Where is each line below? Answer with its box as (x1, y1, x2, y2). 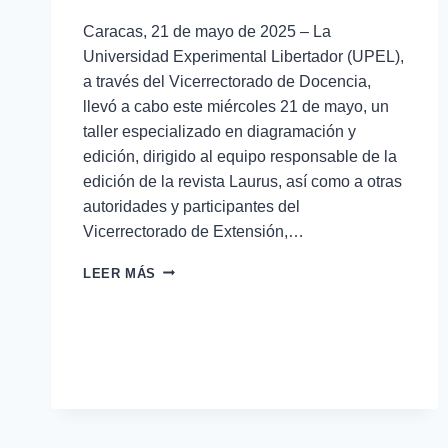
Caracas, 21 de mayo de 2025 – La (83, 22, 331, 40)
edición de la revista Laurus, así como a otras (83, 172, 402, 190)
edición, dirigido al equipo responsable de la (83, 147, 397, 165)
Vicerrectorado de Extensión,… (83, 222, 304, 240)
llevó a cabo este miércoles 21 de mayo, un (83, 97, 389, 115)
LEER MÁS (83, 265, 157, 281)
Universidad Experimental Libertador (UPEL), (83, 47, 404, 65)
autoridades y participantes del (83, 197, 300, 215)
